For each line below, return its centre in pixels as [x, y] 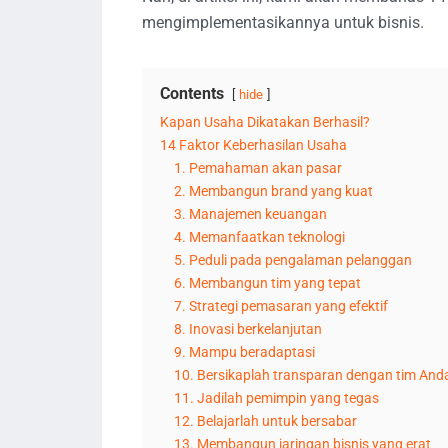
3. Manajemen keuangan [250, 214]
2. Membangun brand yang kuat [273, 191]
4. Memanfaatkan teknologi [259, 237]
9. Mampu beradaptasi [244, 352]
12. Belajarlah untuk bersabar [265, 421]
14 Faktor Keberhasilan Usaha [253, 145]
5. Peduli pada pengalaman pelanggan [293, 260]
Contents [192, 93]
